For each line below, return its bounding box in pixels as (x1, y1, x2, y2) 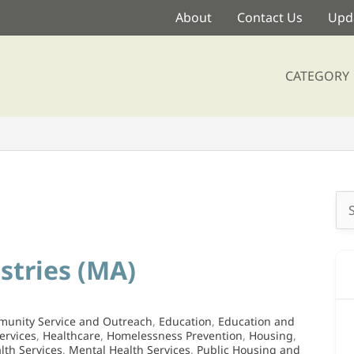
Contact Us (237, 9, 303, 26)
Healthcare (43, 328, 100, 343)
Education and (218, 314, 295, 329)
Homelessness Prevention (107, 328, 243, 343)
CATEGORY (284, 66, 349, 85)
